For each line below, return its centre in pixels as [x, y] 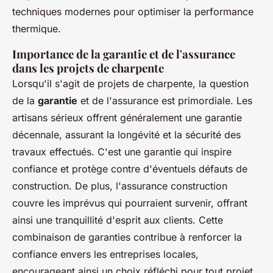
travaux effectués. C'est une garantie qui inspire [122, 152]
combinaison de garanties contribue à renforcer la [127, 237]
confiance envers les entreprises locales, [105, 254]
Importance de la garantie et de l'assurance [124, 54]
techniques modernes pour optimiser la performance [133, 12]
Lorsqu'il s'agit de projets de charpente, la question [130, 84]
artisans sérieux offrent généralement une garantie [127, 118]
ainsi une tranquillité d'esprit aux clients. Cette [118, 220]
